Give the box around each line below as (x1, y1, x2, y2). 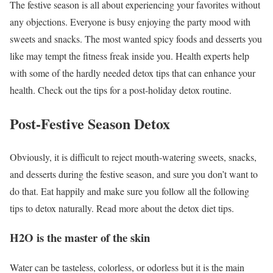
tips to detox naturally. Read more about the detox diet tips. (10, 201, 237, 214)
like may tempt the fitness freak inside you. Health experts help (10, 49, 249, 62)
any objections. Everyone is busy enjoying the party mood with (10, 15, 250, 28)
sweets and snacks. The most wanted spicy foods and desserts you (10, 32, 262, 45)
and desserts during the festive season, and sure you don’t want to (10, 167, 258, 180)
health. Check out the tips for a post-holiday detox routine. (10, 83, 235, 96)
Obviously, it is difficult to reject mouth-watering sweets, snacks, (10, 150, 257, 163)
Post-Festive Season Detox (10, 112, 170, 134)
